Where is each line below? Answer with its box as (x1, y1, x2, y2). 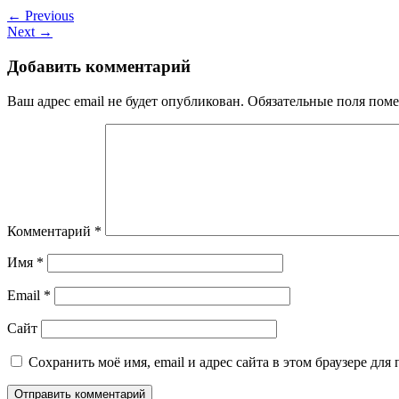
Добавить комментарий (7, 57, 191, 77)
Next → (7, 24, 53, 40)
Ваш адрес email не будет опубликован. (7, 93, 244, 109)
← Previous (7, 8, 74, 24)
